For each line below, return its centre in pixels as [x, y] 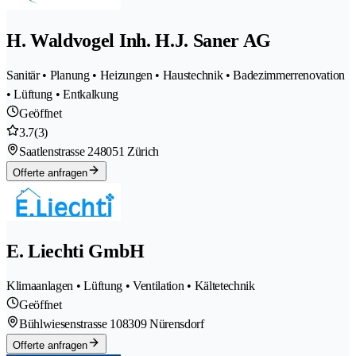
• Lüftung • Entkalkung [62, 94]
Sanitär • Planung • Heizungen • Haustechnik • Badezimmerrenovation [176, 75]
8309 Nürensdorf [163, 324]
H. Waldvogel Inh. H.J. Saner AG [139, 40]
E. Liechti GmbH [75, 252]
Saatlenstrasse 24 [60, 151]
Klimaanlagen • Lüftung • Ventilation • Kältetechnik [131, 286]
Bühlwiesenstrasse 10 [71, 324]
